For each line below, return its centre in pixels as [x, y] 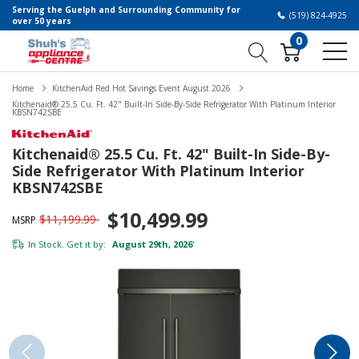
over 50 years [42, 21]
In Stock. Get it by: [67, 244]
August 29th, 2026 [151, 244]
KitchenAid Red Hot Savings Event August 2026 [141, 88]
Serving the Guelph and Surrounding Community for [126, 10]
